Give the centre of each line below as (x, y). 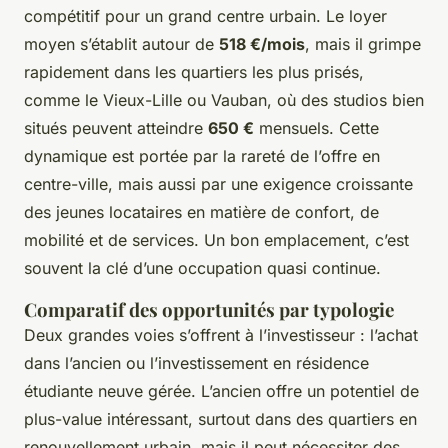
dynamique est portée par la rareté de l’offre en (202, 156)
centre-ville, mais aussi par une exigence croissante (218, 184)
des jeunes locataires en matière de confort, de (201, 212)
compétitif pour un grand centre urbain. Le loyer (205, 16)
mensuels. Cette (316, 128)
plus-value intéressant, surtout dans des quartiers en (220, 419)
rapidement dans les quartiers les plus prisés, (194, 72)
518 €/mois (262, 44)
